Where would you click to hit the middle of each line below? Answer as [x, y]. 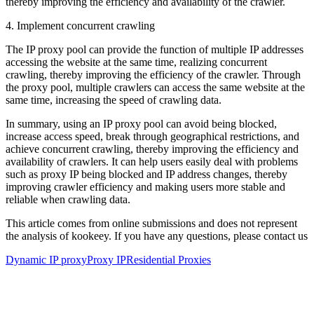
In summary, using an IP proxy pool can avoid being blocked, [141, 123]
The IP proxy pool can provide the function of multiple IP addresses [155, 49]
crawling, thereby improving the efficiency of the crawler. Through [153, 74]
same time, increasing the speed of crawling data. [114, 100]
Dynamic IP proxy [46, 259]
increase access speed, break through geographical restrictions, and [152, 136]
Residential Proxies [169, 259]
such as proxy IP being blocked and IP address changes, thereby [146, 174]
